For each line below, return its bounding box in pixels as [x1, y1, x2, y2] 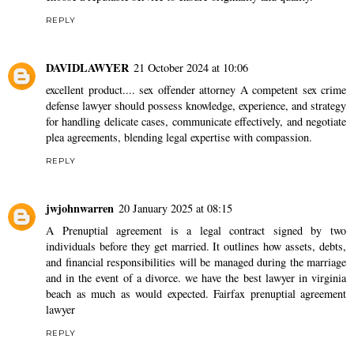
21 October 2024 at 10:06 [134, 60, 248, 76]
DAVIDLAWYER [46, 59, 129, 77]
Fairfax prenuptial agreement [213, 286, 346, 302]
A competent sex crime [235, 82, 346, 98]
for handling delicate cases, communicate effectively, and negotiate [46, 114, 346, 130]
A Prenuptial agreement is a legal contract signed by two [46, 223, 346, 239]
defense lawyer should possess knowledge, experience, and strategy [46, 98, 346, 114]
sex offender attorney [139, 82, 235, 98]
